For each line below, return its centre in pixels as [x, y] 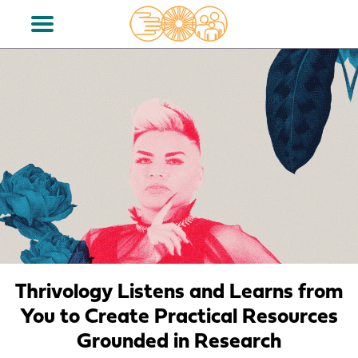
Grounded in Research [179, 342]
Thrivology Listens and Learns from [179, 292]
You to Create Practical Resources [179, 317]
